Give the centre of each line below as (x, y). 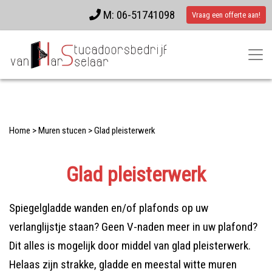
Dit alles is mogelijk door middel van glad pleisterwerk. (130, 246)
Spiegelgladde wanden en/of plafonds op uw (109, 208)
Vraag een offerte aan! (226, 15)
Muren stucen (62, 131)
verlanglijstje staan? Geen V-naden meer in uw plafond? (133, 227)
